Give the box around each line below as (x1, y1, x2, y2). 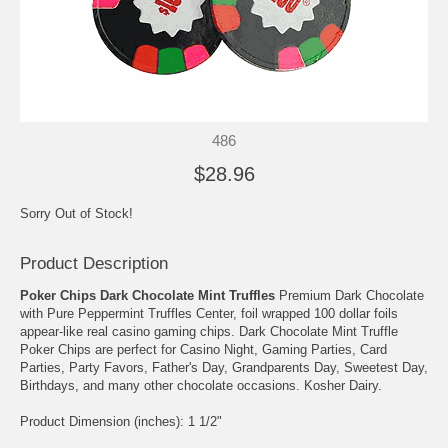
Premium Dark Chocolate (275, 287, 424, 303)
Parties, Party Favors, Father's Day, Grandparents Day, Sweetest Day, (20, 359, 428, 375)
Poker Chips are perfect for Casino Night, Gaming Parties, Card (20, 341, 387, 357)
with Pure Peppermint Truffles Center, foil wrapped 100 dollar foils (20, 305, 398, 321)
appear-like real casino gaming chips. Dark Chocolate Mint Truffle (20, 323, 398, 339)
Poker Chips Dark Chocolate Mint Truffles (20, 287, 275, 303)
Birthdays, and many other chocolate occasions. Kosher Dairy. (20, 377, 382, 393)
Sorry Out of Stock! (20, 205, 133, 221)
